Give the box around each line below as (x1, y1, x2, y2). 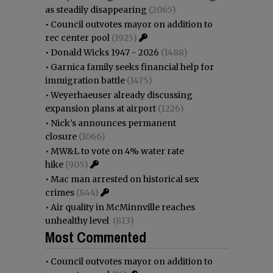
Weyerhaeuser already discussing (51, 89, 193, 101)
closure (45, 130, 77, 142)
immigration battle (45, 74, 125, 86)
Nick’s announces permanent (51, 117, 176, 129)
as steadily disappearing (45, 4, 147, 15)
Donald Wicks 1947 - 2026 (51, 46, 159, 58)
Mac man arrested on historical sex (51, 173, 199, 185)
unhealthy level (45, 214, 111, 226)
